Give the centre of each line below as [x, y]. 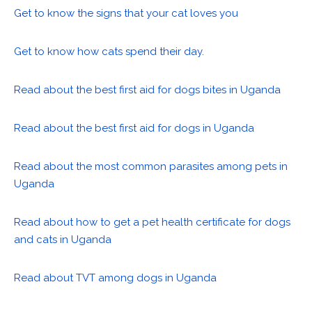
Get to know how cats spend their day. [109, 52]
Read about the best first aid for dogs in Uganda [134, 128]
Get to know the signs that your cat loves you [126, 14]
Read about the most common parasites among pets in [151, 167]
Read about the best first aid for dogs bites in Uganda [147, 90]
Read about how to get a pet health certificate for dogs [152, 223]
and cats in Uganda [63, 240]
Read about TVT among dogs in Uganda [115, 278]
